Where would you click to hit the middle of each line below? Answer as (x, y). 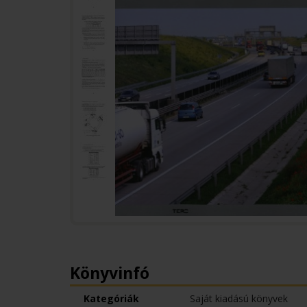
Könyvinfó (110, 273)
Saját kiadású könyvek (239, 298)
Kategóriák (111, 298)
